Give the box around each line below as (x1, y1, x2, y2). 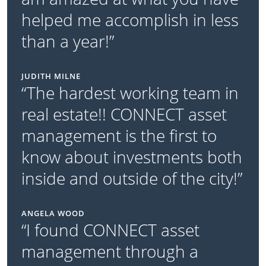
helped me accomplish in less (21, 8, 239, 31)
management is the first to (21, 124, 217, 147)
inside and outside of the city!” (21, 167, 242, 190)
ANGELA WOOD (21, 208, 85, 219)
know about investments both (21, 145, 242, 169)
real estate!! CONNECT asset (21, 103, 227, 126)
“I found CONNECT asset (21, 218, 199, 242)
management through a (21, 240, 198, 263)
